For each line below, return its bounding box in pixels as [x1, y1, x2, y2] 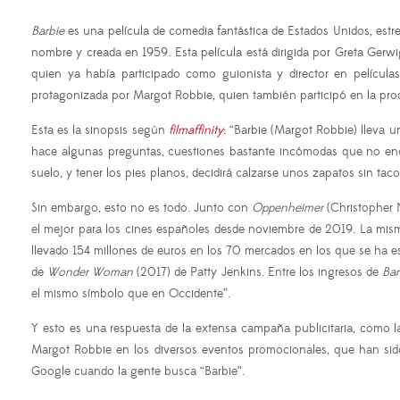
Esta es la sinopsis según [31, 122, 169, 139]
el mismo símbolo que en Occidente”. [31, 286, 234, 303]
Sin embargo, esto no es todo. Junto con [31, 200, 253, 217]
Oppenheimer [252, 200, 324, 217]
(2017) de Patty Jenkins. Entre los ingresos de [133, 264, 382, 281]
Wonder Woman [47, 264, 134, 281]
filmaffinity [168, 122, 223, 139]
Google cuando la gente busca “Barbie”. [31, 363, 245, 380]
